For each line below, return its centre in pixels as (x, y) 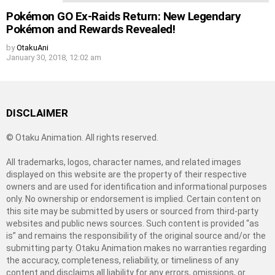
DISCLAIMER (37, 113)
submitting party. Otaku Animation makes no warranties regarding (136, 248)
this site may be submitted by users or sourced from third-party (132, 211)
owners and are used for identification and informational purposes (137, 186)
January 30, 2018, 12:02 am (54, 57)
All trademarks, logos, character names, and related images (124, 162)
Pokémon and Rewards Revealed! (91, 29)
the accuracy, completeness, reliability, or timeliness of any (122, 260)
